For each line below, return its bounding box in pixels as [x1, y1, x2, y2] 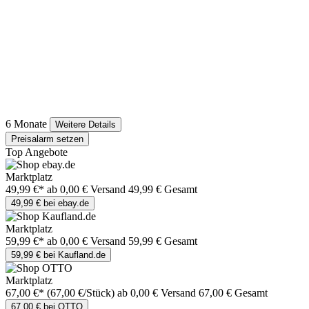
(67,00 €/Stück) [47, 287, 114, 299]
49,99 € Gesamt [128, 183, 197, 196]
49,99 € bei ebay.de [11, 198, 89, 209]
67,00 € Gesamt [199, 287, 268, 299]
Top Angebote [6, 146, 68, 159]
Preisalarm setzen [11, 134, 83, 145]
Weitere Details [55, 119, 116, 130]
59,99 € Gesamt [128, 235, 197, 248]
